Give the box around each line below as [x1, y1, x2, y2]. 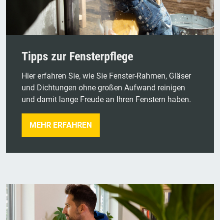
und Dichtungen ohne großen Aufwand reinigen [22, 82, 185, 92]
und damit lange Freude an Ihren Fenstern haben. [22, 94, 191, 104]
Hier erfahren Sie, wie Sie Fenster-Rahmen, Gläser [22, 71, 191, 81]
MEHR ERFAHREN [29, 120, 92, 130]
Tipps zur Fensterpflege [22, 49, 133, 63]
